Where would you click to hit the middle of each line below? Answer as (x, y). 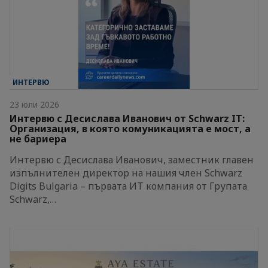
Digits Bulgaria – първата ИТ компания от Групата (128, 186)
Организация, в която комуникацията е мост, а (130, 129)
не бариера (38, 139)
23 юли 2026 (34, 105)
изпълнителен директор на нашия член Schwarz (126, 173)
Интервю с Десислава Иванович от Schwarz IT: (127, 119)
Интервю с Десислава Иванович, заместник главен (132, 160)
